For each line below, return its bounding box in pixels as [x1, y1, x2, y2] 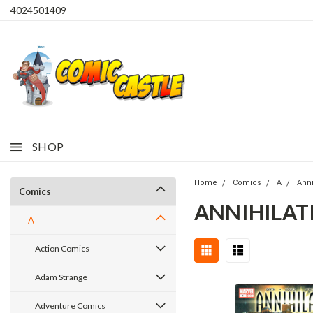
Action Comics [35, 243, 89, 254]
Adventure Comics [35, 300, 105, 311]
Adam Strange [35, 272, 87, 282]
